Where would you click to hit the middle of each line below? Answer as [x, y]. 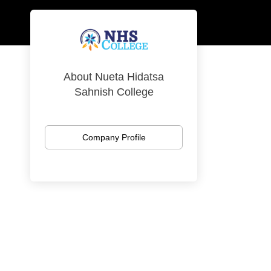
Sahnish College [114, 92]
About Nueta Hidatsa [114, 77]
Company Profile [114, 137]
